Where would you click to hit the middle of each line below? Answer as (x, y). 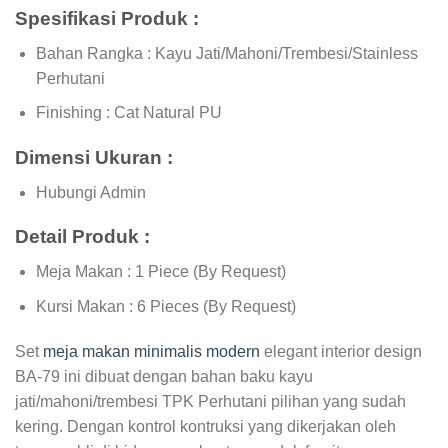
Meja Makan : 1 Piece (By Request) (160, 271)
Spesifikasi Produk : (107, 18)
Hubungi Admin (90, 192)
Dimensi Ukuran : (94, 157)
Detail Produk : (82, 237)
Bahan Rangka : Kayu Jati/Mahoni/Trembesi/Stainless (226, 53)
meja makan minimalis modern (151, 352)
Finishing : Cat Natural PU (128, 113)
